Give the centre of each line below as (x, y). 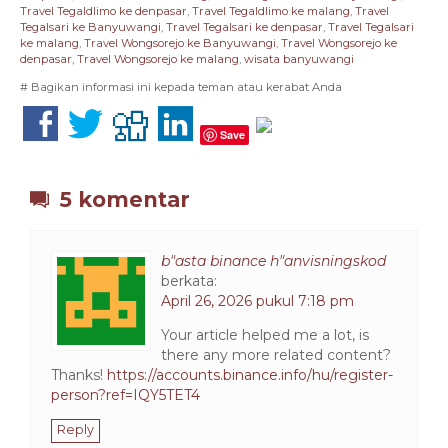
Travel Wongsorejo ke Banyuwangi (180, 43)
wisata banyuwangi (299, 59)
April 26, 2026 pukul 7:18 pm (257, 300)
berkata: (189, 280)
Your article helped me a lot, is (265, 334)
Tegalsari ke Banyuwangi (90, 27)
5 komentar (122, 199)
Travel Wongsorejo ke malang (158, 59)
